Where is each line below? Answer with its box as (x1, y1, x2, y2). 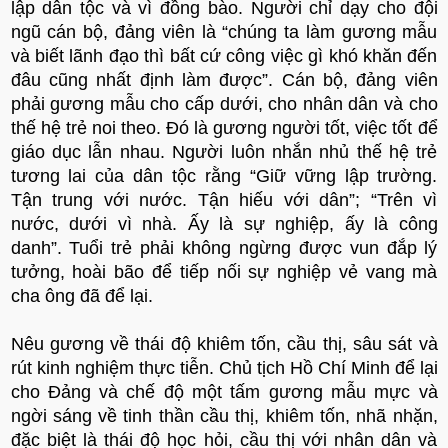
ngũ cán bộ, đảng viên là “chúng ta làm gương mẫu (10, 21, 438, 42)
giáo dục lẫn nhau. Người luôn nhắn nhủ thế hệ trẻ (10, 141, 438, 162)
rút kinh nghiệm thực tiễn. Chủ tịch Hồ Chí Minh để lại (10, 357, 438, 378)
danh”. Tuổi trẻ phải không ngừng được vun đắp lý (10, 237, 438, 258)
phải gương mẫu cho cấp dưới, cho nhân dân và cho (10, 93, 438, 114)
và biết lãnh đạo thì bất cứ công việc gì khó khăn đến (10, 45, 438, 66)
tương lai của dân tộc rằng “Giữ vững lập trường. (10, 165, 438, 186)
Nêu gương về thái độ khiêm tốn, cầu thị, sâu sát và (10, 333, 438, 354)
